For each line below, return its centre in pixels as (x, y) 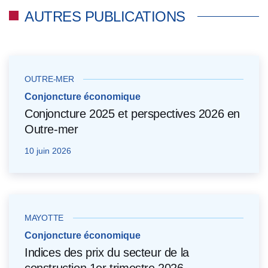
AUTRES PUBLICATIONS (105, 16)
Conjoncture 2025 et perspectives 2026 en (133, 113)
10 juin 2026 (48, 150)
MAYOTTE (44, 217)
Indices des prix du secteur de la (107, 252)
